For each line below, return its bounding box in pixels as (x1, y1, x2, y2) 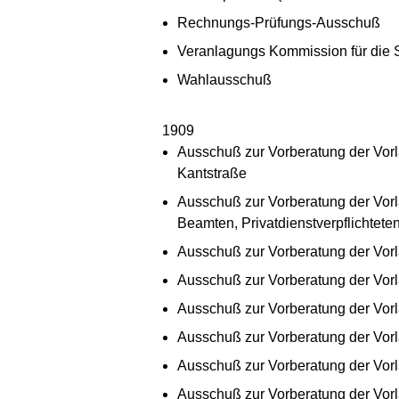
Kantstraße (177, 165, 247, 181)
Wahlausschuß (177, 71, 272, 87)
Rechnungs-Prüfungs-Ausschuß (177, 14, 380, 30)
